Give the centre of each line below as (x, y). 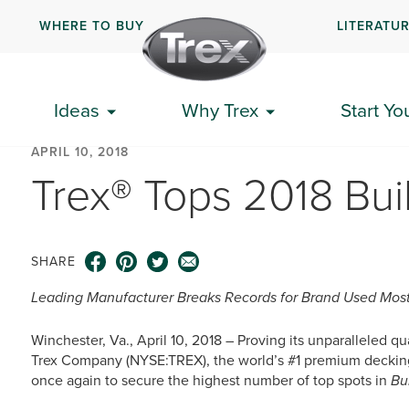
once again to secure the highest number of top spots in (211, 380)
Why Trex (220, 110)
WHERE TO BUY (91, 26)
